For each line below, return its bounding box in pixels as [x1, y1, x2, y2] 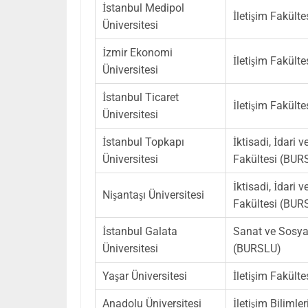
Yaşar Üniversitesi [102, 269, 187, 283]
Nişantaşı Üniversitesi [102, 188, 204, 201]
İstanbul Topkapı [102, 135, 184, 148]
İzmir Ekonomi [102, 45, 173, 59]
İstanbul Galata [102, 224, 177, 238]
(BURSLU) [233, 241, 281, 255]
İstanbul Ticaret [102, 90, 179, 104]
